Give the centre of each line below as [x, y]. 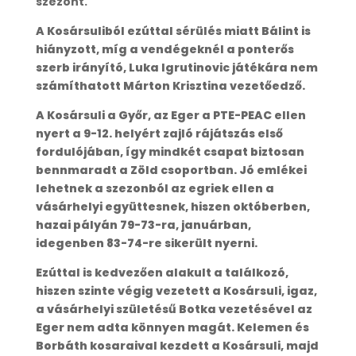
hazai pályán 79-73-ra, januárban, [143, 224]
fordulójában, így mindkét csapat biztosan [170, 151]
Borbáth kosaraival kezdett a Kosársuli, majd [177, 345]
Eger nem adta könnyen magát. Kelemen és [172, 327]
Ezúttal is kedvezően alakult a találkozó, [162, 272]
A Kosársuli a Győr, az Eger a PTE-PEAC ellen [170, 115]
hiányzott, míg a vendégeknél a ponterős [164, 49]
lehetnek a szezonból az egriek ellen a [155, 188]
